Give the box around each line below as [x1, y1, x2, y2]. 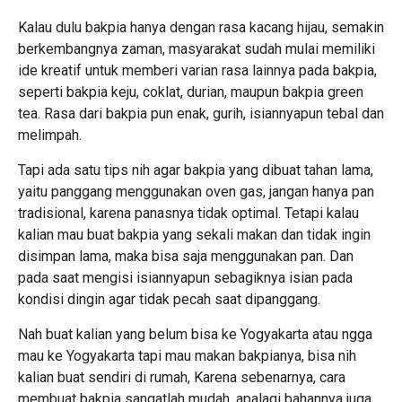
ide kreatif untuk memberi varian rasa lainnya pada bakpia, [18, 61, 377, 79]
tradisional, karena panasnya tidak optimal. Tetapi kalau [18, 204, 359, 222]
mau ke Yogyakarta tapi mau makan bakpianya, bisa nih [18, 346, 356, 364]
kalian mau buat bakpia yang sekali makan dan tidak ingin [18, 225, 371, 243]
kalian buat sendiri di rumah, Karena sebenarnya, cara [18, 368, 345, 386]
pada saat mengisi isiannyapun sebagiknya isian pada [18, 268, 353, 286]
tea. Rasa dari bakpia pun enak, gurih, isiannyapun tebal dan [18, 104, 384, 122]
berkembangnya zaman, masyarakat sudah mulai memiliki [18, 39, 375, 57]
